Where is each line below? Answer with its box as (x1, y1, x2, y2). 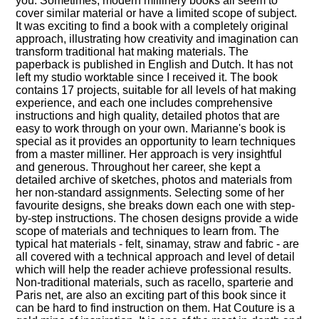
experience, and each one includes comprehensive (16, 97, 273, 110)
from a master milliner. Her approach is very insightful (16, 148, 283, 161)
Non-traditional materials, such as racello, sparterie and (16, 276, 294, 289)
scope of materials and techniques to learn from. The (16, 225, 280, 238)
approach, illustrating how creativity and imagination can (16, 33, 299, 46)
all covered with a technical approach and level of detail (16, 251, 296, 263)
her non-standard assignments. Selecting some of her (16, 187, 285, 199)
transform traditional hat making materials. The (16, 46, 249, 58)
